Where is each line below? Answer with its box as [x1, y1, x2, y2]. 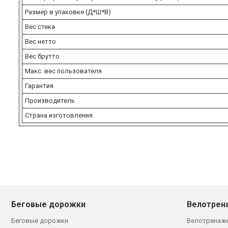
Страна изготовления [25, 111, 93, 119]
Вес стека [25, 22, 55, 31]
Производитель [25, 96, 75, 104]
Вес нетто [25, 37, 56, 45]
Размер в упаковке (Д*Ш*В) [25, 8, 111, 16]
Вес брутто [25, 52, 60, 60]
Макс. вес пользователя [25, 67, 102, 75]
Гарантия [25, 81, 53, 90]
